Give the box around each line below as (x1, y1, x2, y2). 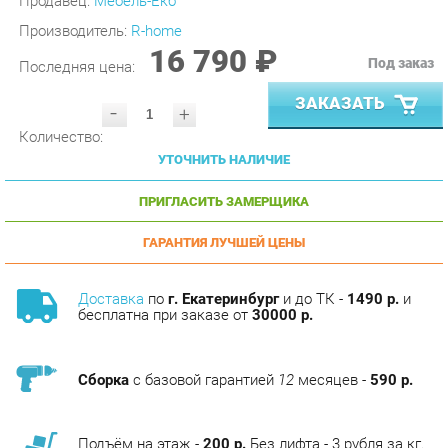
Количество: (17, 86, 99, 104)
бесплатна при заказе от (74, 257, 242, 275)
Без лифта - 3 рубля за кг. (236, 381, 409, 400)
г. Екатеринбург (161, 241, 268, 260)
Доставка (74, 241, 139, 260)
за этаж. (74, 397, 131, 415)
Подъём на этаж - (74, 381, 195, 400)
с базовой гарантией (123, 319, 267, 337)
